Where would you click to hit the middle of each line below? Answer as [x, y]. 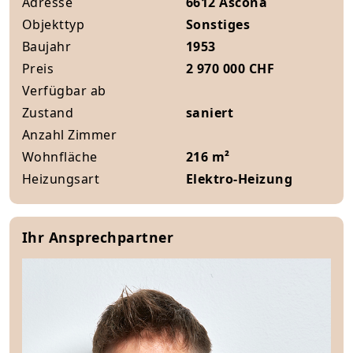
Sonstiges [218, 24]
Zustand [48, 113]
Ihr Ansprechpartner [98, 237]
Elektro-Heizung [240, 179]
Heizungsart [61, 179]
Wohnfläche [60, 157]
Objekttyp [54, 24]
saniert [210, 113]
